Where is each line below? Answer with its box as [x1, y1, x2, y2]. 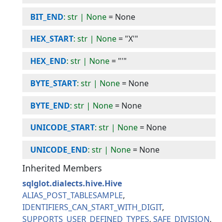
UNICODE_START [30, 122, 95, 133]
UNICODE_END [30, 144, 88, 156]
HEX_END [30, 55, 67, 67]
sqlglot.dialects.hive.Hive [22, 177, 122, 189]
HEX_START [30, 33, 74, 45]
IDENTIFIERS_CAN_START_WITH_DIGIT [22, 201, 163, 213]
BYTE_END [30, 100, 70, 111]
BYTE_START [30, 77, 77, 89]
